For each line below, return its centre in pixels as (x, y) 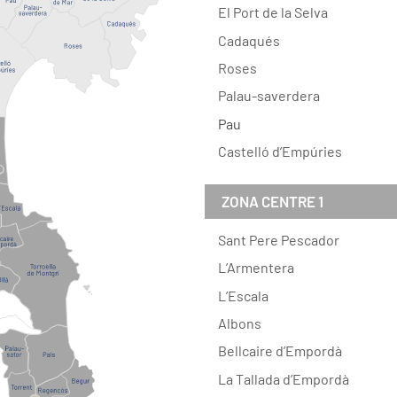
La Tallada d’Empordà (283, 378)
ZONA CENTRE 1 (272, 202)
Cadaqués (249, 40)
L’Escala (243, 295)
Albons (239, 323)
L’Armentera (256, 268)
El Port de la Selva (272, 12)
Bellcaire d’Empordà (280, 351)
